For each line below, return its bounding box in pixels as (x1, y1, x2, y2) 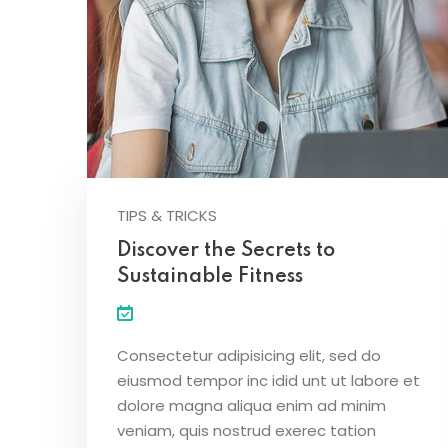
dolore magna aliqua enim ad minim (117, 394, 386, 416)
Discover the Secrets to (117, 240, 335, 261)
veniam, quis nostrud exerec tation (117, 419, 376, 441)
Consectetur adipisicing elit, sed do (117, 344, 381, 366)
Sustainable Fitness (117, 266, 303, 287)
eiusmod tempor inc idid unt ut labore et (117, 369, 420, 391)
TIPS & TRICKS (117, 204, 217, 226)
